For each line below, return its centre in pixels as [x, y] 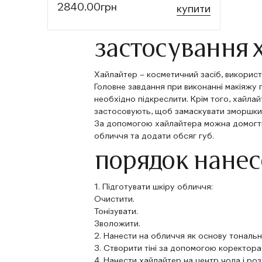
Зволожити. [118, 224]
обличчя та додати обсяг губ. [154, 136]
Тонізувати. [116, 211]
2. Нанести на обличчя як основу [162, 236]
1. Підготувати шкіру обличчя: [154, 187]
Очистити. [115, 199]
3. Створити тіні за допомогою [157, 248]
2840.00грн [87, 7]
